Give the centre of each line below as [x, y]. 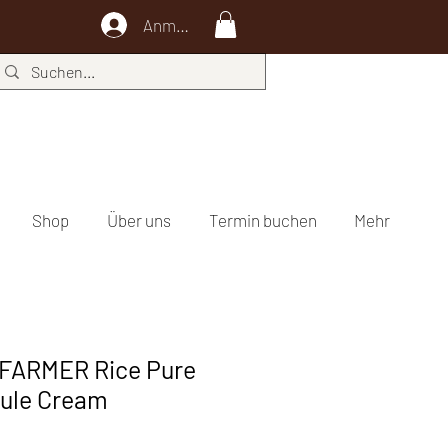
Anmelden [179, 24]
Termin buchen [262, 220]
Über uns [138, 220]
